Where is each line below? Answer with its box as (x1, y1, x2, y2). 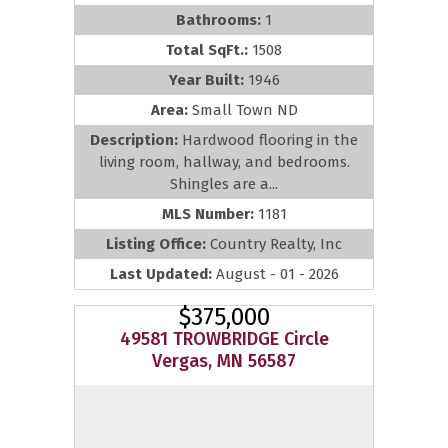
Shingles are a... (170, 174, 278, 193)
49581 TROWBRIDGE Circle (119, 327, 329, 350)
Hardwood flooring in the (182, 130, 358, 149)
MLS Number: (161, 204, 258, 223)
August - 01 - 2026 (215, 264, 339, 283)
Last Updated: (109, 264, 216, 283)
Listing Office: (106, 234, 210, 253)
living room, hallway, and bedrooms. (98, 152, 350, 171)
